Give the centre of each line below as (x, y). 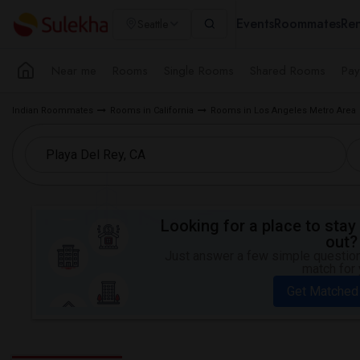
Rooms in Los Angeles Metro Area (283, 110)
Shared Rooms (288, 70)
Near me (74, 70)
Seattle (153, 24)
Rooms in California (152, 110)
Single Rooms (199, 70)
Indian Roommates (53, 110)
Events (255, 24)
